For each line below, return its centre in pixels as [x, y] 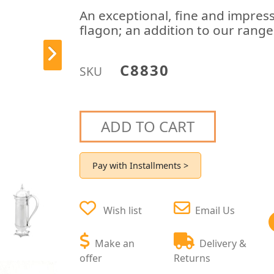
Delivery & [223, 243]
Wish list [123, 210]
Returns [192, 258]
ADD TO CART [148, 126]
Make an [115, 243]
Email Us [215, 210]
